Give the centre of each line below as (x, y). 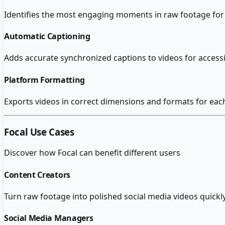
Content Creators (37, 175)
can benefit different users (129, 153)
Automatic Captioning (47, 36)
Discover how (31, 153)
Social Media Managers (49, 218)
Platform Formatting (44, 80)
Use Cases (51, 132)
